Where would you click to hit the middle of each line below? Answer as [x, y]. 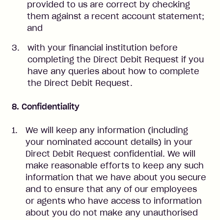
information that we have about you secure [116, 177]
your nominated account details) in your [109, 142]
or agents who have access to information [114, 201]
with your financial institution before [103, 48]
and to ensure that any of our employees [111, 189]
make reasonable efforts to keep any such [115, 165]
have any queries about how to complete [113, 71]
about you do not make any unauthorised [112, 213]
